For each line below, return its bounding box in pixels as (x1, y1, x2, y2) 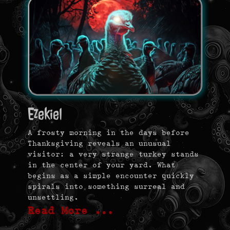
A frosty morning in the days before (28, 128, 189, 137)
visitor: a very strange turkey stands (28, 150, 199, 159)
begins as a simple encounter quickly (28, 171, 194, 180)
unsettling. (28, 193, 79, 202)
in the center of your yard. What (28, 161, 176, 169)
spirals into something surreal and (28, 182, 185, 191)
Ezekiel (28, 103, 62, 125)
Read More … (28, 205, 114, 217)
